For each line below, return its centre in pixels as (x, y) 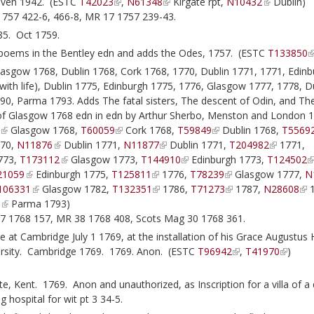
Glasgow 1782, (75, 189)
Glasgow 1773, (104, 159)
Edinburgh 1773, (227, 159)
